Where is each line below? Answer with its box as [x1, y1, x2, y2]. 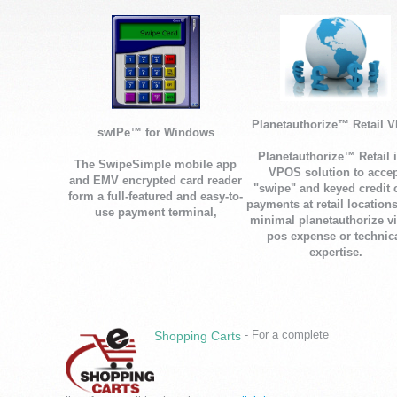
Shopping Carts [154, 329, 241, 343]
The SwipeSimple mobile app [74, 157, 237, 171]
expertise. [308, 245, 362, 259]
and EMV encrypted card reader [69, 173, 242, 187]
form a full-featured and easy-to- [68, 189, 243, 203]
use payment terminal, [94, 205, 217, 219]
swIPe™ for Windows [97, 125, 214, 139]
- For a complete [241, 328, 329, 341]
